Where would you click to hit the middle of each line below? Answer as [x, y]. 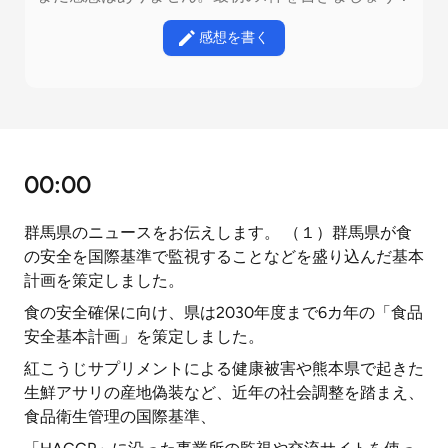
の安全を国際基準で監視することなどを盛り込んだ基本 [224, 256]
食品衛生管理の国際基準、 [120, 416]
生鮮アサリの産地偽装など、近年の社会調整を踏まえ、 [224, 392]
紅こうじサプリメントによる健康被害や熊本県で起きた [224, 368]
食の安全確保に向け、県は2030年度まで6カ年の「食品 [223, 312]
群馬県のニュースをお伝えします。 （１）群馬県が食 [218, 232]
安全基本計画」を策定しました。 [144, 336]
